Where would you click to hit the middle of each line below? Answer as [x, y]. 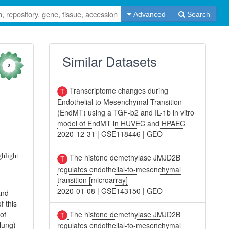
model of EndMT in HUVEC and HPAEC [121, 123]
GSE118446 [121, 134]
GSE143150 [121, 190]
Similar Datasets [110, 61]
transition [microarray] [93, 180]
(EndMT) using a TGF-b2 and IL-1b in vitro [126, 113]
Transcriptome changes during [118, 90]
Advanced [148, 14]
